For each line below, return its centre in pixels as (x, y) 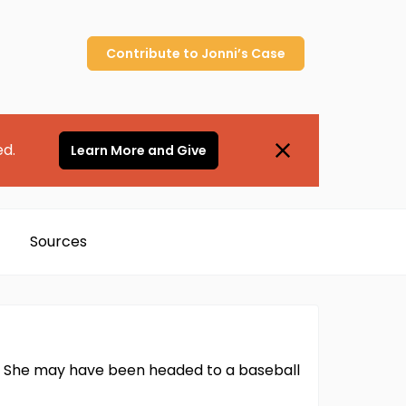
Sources (58, 242)
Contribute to (154, 53)
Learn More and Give (138, 150)
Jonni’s (225, 53)
